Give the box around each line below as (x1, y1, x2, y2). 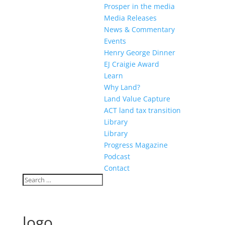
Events (103, 36, 126, 46)
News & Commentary (103, 25, 175, 34)
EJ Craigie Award (103, 59, 159, 69)
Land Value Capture (103, 94, 170, 103)
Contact (103, 163, 130, 173)
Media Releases (103, 13, 157, 23)
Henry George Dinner (103, 48, 175, 57)
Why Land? (103, 82, 140, 92)
